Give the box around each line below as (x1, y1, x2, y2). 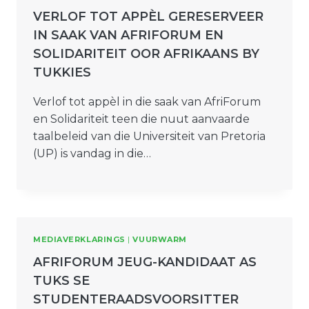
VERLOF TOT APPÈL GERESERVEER (33, 8, 263, 24)
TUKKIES (33, 64, 91, 80)
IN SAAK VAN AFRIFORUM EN (33, 27, 223, 43)
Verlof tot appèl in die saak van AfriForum (33, 94, 261, 108)
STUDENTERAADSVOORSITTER (33, 291, 239, 307)
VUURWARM (132, 234, 187, 244)
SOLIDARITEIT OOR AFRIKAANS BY (33, 46, 259, 61)
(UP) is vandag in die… (33, 146, 151, 160)
